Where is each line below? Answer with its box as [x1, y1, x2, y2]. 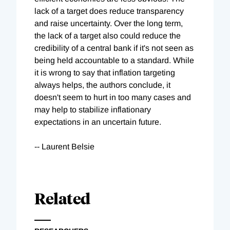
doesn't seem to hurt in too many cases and [34, 92, 191, 102]
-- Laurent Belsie [34, 142, 94, 151]
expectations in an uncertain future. [34, 117, 161, 126]
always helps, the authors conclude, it [34, 80, 170, 89]
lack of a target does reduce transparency [34, 6, 184, 15]
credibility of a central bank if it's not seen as [34, 43, 194, 52]
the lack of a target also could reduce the [34, 31, 181, 40]
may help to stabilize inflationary [34, 105, 151, 114]
